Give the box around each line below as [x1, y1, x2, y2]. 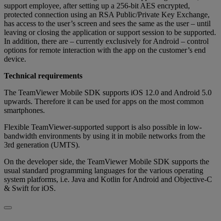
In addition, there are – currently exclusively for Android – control [4, 37, 209, 45]
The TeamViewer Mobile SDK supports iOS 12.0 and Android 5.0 [4, 88, 212, 97]
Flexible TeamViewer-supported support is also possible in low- [4, 122, 202, 131]
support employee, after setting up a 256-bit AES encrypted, [4, 1, 190, 10]
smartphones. [4, 106, 45, 114]
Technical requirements [4, 71, 82, 80]
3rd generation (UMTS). [4, 140, 80, 149]
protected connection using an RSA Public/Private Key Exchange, [4, 10, 210, 19]
